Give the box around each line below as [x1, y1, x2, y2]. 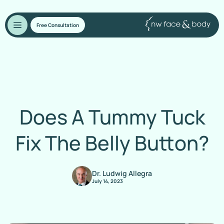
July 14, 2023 [92, 177, 123, 184]
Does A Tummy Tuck [19, 103, 205, 130]
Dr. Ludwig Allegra [92, 168, 152, 178]
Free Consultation [36, 21, 79, 28]
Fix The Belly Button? [15, 129, 209, 156]
